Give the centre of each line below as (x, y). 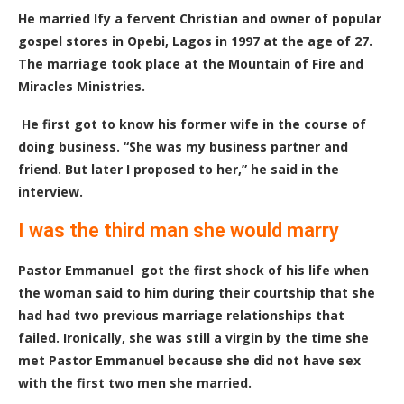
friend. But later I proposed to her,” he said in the (179, 169)
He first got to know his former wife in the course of (194, 124)
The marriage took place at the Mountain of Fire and (191, 64)
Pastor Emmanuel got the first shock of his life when (193, 270)
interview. (50, 192)
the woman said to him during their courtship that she (197, 293)
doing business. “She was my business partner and (183, 147)
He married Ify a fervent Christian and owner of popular (200, 18)
